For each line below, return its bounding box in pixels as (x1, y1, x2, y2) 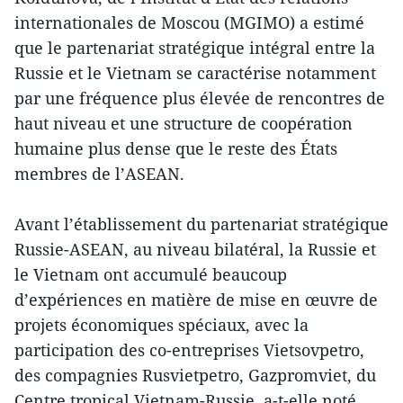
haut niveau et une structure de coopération (14, 112, 353, 134)
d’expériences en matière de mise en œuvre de (14, 289, 378, 310)
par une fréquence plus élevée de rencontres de (14, 87, 385, 109)
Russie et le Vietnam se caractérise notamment (14, 62, 376, 84)
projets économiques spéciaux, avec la (14, 314, 309, 336)
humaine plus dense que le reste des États (14, 138, 337, 159)
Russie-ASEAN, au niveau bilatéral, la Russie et (14, 238, 376, 260)
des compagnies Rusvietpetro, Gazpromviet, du (14, 364, 376, 386)
